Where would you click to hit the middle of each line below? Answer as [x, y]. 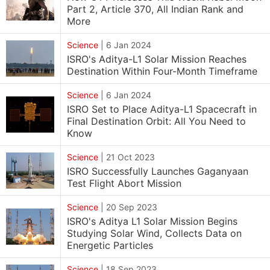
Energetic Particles [110, 245]
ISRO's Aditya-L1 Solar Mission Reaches [157, 59]
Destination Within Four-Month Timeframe [162, 71]
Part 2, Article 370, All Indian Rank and [155, 9]
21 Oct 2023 [130, 157]
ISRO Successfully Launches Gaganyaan [158, 171]
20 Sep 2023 [132, 207]
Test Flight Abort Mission [124, 183]
